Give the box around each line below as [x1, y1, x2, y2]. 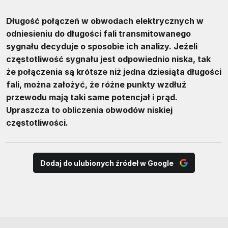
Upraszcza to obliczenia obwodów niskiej [6, 105, 173, 116]
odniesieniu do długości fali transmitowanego [6, 28, 191, 39]
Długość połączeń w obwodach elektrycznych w [6, 16, 204, 26]
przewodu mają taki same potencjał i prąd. [6, 92, 178, 103]
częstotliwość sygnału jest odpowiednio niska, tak [6, 54, 211, 65]
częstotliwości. [6, 118, 68, 128]
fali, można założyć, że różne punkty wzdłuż [6, 79, 186, 90]
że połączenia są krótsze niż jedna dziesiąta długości [6, 67, 221, 77]
